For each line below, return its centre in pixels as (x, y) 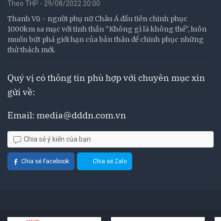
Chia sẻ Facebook (45, 161)
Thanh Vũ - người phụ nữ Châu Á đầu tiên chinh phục (97, 19)
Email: (22, 115)
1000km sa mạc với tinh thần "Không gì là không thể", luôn (107, 29)
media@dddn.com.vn (81, 115)
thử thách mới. (31, 50)
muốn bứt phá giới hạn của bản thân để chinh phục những (106, 39)
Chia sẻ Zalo (110, 161)
